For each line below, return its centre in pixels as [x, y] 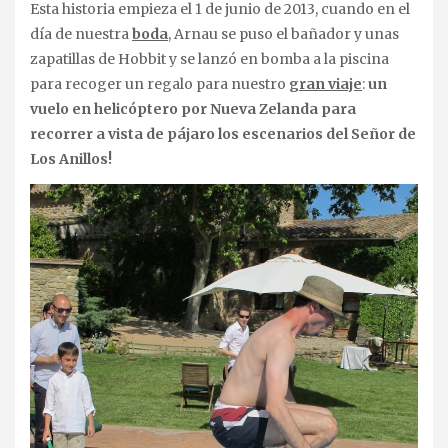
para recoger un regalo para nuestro [159, 84]
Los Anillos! [71, 159]
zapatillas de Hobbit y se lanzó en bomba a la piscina [209, 59]
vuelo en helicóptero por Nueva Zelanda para [193, 109]
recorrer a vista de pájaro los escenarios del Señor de [223, 134]
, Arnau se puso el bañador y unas [283, 34]
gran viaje [325, 84]
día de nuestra [81, 34]
